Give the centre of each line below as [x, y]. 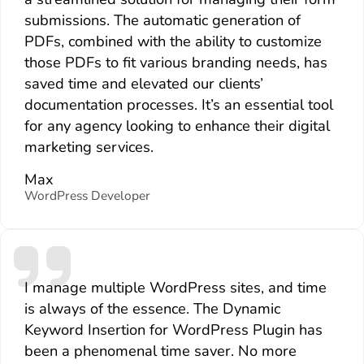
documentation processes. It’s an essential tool [178, 104]
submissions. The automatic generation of [162, 20]
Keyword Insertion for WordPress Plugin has [173, 329]
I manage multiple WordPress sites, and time [175, 287]
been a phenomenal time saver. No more [160, 351]
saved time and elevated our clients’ [143, 83]
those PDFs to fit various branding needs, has [175, 62]
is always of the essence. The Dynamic [152, 308]
